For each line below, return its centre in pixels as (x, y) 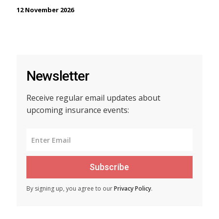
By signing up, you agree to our (70, 189)
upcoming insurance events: (77, 110)
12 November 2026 (45, 10)
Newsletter (57, 76)
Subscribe (109, 167)
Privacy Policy (132, 189)
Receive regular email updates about (93, 98)
